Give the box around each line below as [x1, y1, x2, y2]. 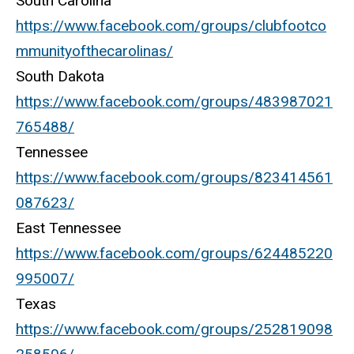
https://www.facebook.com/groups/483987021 [16, 92, 333, 111]
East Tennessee [16, 219, 125, 238]
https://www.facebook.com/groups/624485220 [16, 244, 333, 263]
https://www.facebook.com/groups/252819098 [16, 320, 333, 339]
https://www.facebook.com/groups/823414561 [16, 168, 333, 187]
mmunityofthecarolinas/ [16, 42, 173, 61]
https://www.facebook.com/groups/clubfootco [16, 17, 326, 36]
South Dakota [16, 67, 104, 86]
